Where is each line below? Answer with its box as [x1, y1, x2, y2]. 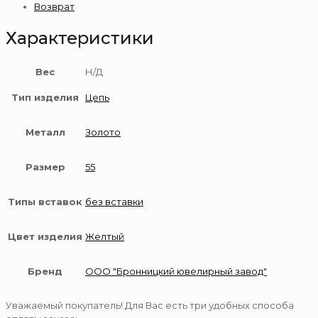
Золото [85, 126, 121, 138]
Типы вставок [8, 196, 82, 207]
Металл [25, 126, 65, 138]
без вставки [85, 196, 143, 207]
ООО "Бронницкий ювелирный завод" [85, 265, 267, 277]
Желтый [85, 231, 124, 242]
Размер [25, 161, 65, 172]
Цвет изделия [8, 231, 82, 242]
